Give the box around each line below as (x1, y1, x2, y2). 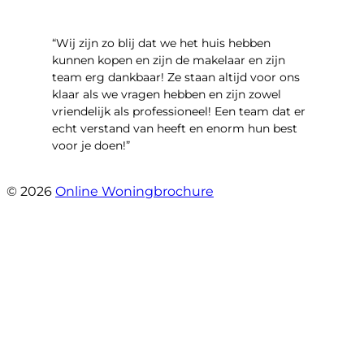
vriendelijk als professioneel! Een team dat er (52, 104, 305, 119)
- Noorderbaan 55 (52, 167, 155, 183)
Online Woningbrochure (55, 184, 214, 200)
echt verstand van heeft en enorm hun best (52, 121, 297, 136)
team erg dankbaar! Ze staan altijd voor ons (52, 70, 300, 85)
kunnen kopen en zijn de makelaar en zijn (52, 53, 285, 68)
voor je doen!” (52, 138, 130, 154)
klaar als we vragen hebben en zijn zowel (52, 87, 281, 102)
